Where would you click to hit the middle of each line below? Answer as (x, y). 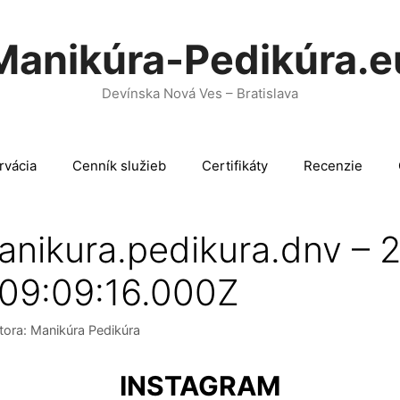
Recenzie (333, 166)
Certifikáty (235, 166)
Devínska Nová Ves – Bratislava (200, 93)
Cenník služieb (119, 166)
